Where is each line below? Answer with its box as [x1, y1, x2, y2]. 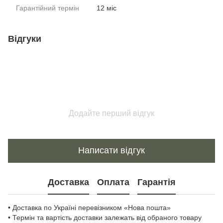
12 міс [97, 3, 116, 12]
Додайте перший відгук [69, 109, 154, 117]
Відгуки [8, 33, 41, 44]
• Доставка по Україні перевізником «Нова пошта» [8, 203, 171, 212]
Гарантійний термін [16, 3, 79, 12]
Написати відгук [78, 145, 145, 156]
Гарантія [137, 177, 176, 188]
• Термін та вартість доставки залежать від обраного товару [8, 213, 202, 222]
